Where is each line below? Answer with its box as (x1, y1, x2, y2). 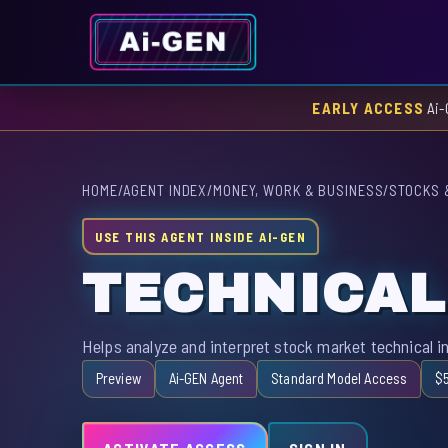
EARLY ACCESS (312, 98, 424, 117)
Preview (95, 369, 141, 388)
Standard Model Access (271, 369, 408, 388)
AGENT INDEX (123, 181, 208, 200)
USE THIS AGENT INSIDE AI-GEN (95, 228, 307, 245)
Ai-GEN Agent (168, 369, 244, 388)
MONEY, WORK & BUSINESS (213, 181, 384, 200)
